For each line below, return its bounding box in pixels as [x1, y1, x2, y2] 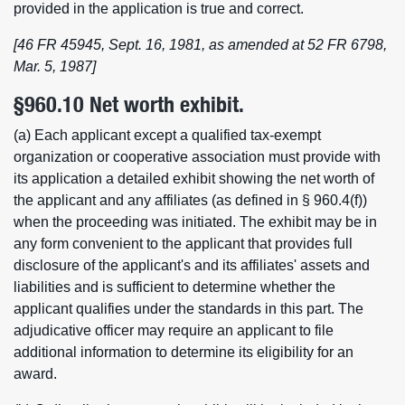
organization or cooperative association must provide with [14, 149, 381, 165]
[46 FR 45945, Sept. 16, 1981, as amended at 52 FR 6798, [14, 37, 387, 52]
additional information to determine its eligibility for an [14, 344, 353, 360]
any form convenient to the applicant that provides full [14, 236, 353, 251]
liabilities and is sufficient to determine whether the [14, 279, 335, 295]
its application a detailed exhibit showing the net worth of [14, 171, 374, 186]
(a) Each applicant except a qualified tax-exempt [14, 127, 321, 143]
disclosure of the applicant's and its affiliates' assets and [14, 258, 370, 273]
